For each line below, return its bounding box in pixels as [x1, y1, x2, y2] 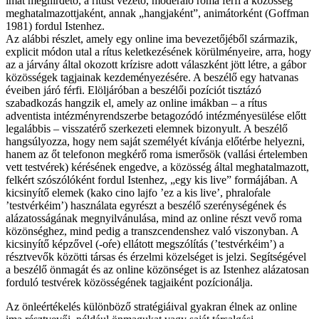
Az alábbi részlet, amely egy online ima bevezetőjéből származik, [6, 32, 298, 45]
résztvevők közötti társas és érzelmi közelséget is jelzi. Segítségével [6, 250, 306, 263]
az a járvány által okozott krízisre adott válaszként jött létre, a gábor [6, 58, 306, 70]
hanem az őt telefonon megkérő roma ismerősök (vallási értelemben [6, 147, 308, 160]
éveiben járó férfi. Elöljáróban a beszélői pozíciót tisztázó [6, 83, 261, 96]
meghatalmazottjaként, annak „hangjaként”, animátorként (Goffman [6, 6, 309, 19]
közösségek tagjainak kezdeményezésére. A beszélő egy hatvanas [6, 70, 298, 83]
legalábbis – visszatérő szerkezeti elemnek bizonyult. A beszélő [6, 122, 288, 135]
